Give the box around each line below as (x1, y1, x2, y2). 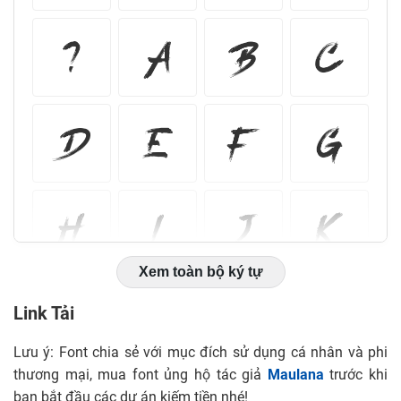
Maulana (267, 369, 324, 384)
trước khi (323, 369, 388, 384)
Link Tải (13, 306, 74, 325)
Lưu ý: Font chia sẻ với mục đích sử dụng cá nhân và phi (13, 346, 388, 362)
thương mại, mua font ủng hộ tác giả (13, 369, 268, 384)
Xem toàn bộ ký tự (138, 264, 263, 280)
